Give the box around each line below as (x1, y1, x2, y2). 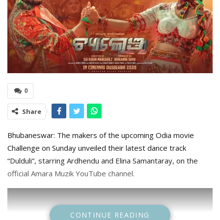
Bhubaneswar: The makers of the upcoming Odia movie (7, 130, 194, 140)
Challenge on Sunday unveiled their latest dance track (7, 142, 186, 153)
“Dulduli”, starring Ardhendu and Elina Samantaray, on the (7, 155, 198, 165)
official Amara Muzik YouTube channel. (7, 168, 135, 178)
